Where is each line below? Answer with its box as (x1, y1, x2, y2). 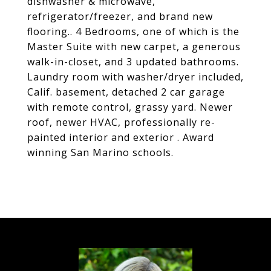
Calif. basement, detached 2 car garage (27, 85, 225, 99)
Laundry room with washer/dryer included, (27, 70, 244, 83)
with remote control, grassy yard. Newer (27, 100, 233, 114)
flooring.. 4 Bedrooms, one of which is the (27, 25, 240, 38)
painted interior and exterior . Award (27, 131, 214, 144)
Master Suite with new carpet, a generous (27, 40, 241, 53)
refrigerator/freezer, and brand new (27, 10, 213, 23)
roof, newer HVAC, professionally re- (27, 116, 215, 129)
